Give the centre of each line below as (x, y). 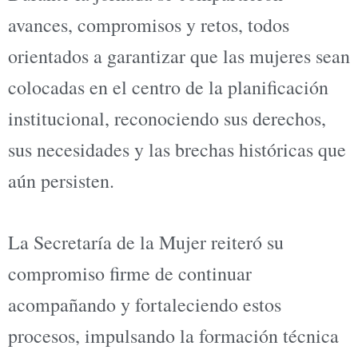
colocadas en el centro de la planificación (168, 87)
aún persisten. (61, 180)
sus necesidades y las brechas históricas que (177, 149)
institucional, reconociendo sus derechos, (167, 118)
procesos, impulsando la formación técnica (173, 336)
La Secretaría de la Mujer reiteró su (146, 243)
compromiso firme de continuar (130, 274)
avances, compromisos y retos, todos (149, 24)
